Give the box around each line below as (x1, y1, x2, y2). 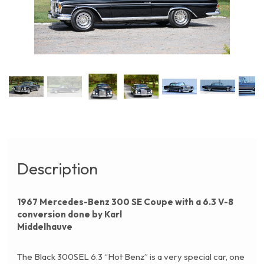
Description (17, 159, 98, 179)
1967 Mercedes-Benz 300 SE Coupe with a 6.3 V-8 (17, 196, 233, 208)
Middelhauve (17, 221, 72, 233)
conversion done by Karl (17, 209, 122, 220)
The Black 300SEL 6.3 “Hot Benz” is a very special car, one (17, 251, 245, 263)
